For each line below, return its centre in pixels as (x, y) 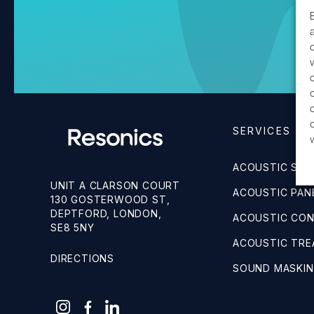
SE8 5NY (73, 228)
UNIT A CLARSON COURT (115, 186)
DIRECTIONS (82, 259)
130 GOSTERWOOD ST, (110, 200)
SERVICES (262, 131)
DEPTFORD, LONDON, (108, 214)
